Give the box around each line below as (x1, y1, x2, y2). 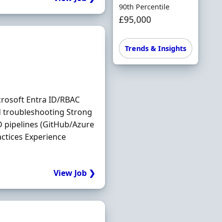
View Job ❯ (53, 167, 95, 178)
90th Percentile (118, 2, 169, 11)
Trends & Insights (124, 44, 186, 53)
